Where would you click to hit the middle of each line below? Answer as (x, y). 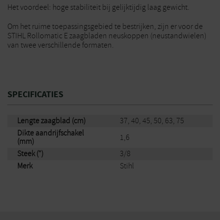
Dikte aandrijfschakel (51, 133)
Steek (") (30, 154)
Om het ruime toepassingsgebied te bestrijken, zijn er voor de (105, 27)
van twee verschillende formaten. (61, 45)
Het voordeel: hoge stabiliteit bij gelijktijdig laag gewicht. (98, 7)
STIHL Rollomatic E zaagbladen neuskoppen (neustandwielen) (107, 36)
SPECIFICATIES (35, 94)
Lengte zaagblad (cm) (51, 121)
